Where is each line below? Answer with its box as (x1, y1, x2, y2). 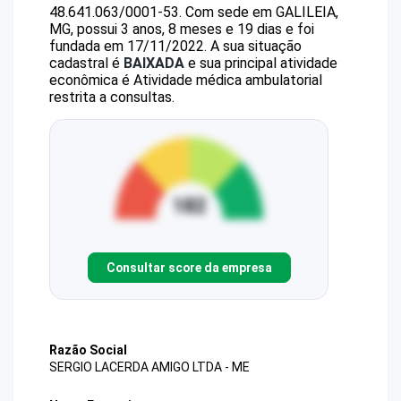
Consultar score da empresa (106, 260, 272, 275)
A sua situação (207, 38, 302, 55)
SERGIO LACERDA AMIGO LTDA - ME (49, 360, 250, 375)
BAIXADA (124, 55, 184, 72)
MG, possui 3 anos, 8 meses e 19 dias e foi (49, 21, 314, 38)
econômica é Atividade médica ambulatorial (49, 72, 322, 89)
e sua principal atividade (184, 55, 337, 72)
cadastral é (49, 55, 124, 72)
